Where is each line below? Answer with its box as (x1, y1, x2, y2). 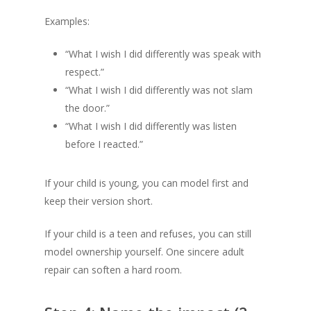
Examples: (44, 15, 90, 28)
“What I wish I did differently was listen (65, 119, 237, 133)
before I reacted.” (65, 137, 143, 151)
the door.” (65, 101, 110, 115)
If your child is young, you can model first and (44, 176, 249, 190)
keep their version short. (44, 194, 153, 208)
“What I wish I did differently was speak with (65, 47, 261, 60)
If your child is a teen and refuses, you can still (44, 227, 251, 240)
